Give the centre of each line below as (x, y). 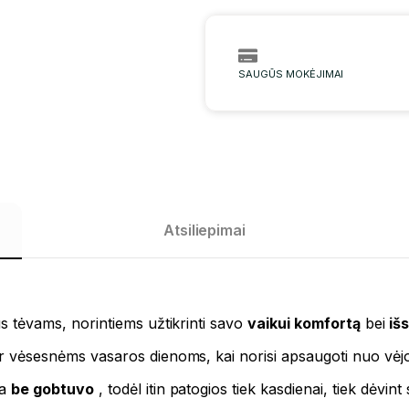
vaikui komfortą (304, 324)
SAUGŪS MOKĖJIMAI (291, 74)
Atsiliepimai (204, 231)
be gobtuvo (52, 389)
